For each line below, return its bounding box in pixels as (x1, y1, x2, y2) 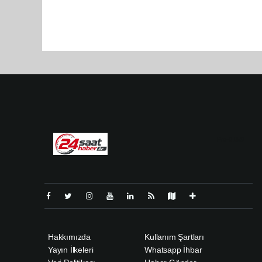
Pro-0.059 (216, 136, 244, 143)
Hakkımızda (48, 232, 91, 242)
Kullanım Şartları (144, 232, 204, 242)
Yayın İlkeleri (48, 245, 94, 255)
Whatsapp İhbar (144, 245, 202, 255)
